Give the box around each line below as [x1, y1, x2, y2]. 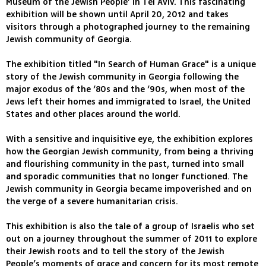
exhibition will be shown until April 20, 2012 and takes [6, 8, 229, 21]
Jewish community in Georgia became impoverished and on [6, 183, 252, 196]
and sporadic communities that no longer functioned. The [6, 170, 248, 183]
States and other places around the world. [6, 108, 180, 121]
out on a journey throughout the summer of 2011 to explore [6, 233, 257, 246]
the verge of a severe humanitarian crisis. [6, 195, 178, 208]
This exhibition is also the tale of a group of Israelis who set [6, 220, 255, 233]
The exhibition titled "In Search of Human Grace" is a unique [6, 58, 256, 71]
